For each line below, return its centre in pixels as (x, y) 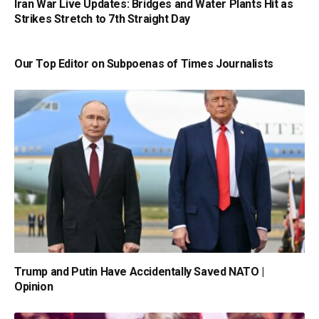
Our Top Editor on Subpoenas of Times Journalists (144, 63)
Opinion (34, 286)
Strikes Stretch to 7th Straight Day (103, 19)
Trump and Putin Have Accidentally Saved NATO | (139, 271)
